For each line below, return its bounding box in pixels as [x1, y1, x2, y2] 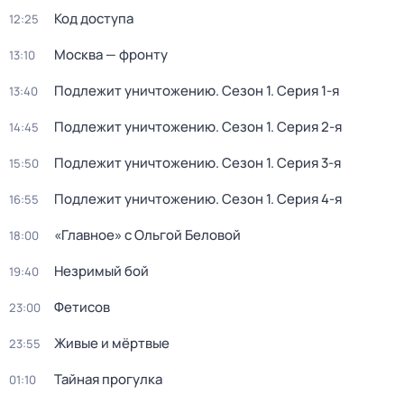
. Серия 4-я [271, 189, 342, 208]
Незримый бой [54, 262, 149, 280]
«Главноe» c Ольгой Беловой [54, 225, 241, 244]
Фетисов [54, 298, 110, 317]
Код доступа [54, 9, 133, 28]
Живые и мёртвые [54, 334, 170, 353]
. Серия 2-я [271, 117, 342, 136]
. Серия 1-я [271, 81, 339, 100]
